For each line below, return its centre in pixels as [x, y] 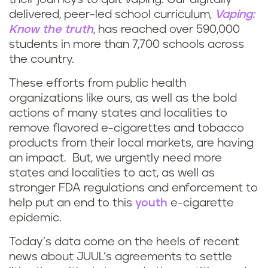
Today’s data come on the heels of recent [124, 242]
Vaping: [235, 15]
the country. [42, 60]
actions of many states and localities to [118, 114]
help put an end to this [72, 203]
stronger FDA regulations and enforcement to [133, 188]
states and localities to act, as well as [112, 173]
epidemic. [35, 218]
